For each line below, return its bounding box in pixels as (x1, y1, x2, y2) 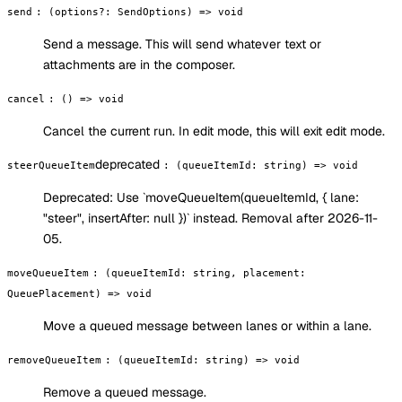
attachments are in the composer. (43, 56, 235, 73)
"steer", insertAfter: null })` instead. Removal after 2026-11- (43, 209, 378, 226)
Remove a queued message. (43, 383, 206, 400)
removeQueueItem (7, 353, 101, 366)
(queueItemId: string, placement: (105, 266, 306, 279)
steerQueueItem (7, 158, 95, 171)
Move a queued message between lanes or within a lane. (43, 317, 371, 334)
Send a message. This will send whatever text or (43, 35, 321, 52)
